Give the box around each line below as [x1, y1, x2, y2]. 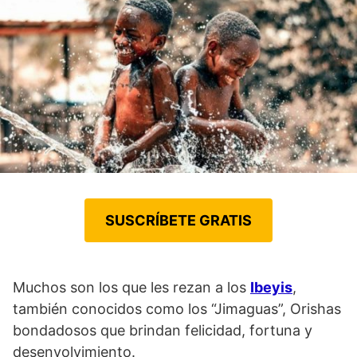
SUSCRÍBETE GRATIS [105, 211, 252, 229]
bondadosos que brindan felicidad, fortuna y [13, 321, 312, 339]
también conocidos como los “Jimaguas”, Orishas [13, 300, 341, 317]
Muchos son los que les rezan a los [13, 278, 250, 296]
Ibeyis [250, 278, 292, 296]
